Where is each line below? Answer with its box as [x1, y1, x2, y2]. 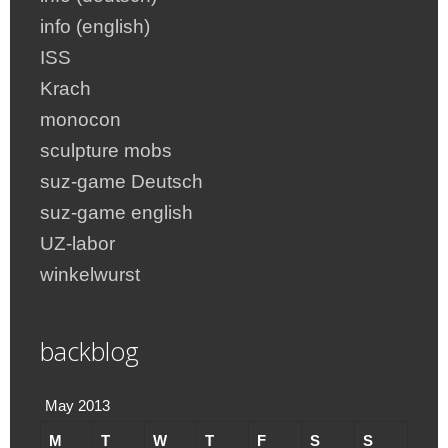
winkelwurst [40, 263, 140, 285]
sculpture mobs [40, 139, 172, 161]
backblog [40, 333, 139, 368]
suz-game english [40, 201, 193, 223]
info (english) [40, 15, 150, 37]
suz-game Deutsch [40, 170, 203, 192]
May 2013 [45, 396, 110, 414]
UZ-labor [40, 232, 115, 254]
